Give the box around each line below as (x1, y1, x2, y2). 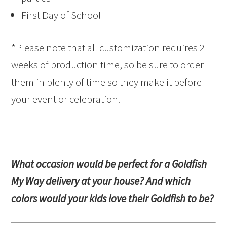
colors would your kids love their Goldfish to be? (11, 192, 214, 206)
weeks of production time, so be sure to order (11, 58, 204, 72)
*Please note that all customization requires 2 (11, 41, 205, 55)
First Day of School (21, 8, 101, 22)
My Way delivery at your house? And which (11, 174, 191, 188)
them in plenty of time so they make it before (11, 75, 202, 89)
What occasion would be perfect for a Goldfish (11, 157, 207, 171)
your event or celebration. (11, 92, 121, 106)
